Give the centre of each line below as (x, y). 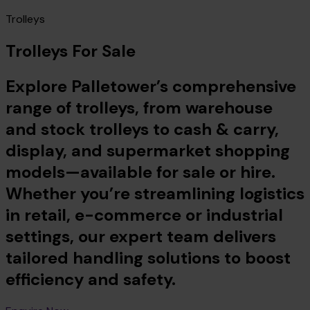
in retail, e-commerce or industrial (144, 215)
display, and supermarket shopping (148, 150)
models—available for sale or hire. (140, 172)
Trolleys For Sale (71, 51)
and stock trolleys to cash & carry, (142, 129)
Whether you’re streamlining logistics (155, 193)
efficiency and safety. (91, 279)
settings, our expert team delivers (141, 236)
